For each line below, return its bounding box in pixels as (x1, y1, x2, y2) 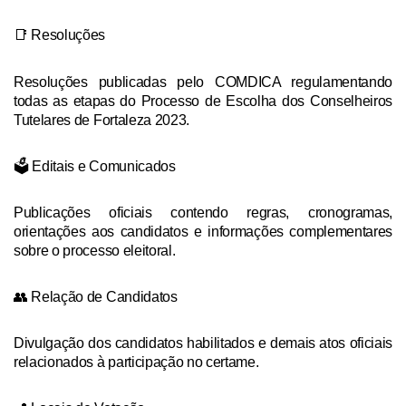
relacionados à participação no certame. (14, 353, 263, 370)
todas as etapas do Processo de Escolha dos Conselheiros (14, 92, 392, 109)
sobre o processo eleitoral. (14, 242, 179, 258)
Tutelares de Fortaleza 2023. (14, 111, 193, 128)
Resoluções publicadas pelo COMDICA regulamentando (14, 73, 392, 90)
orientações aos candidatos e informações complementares (14, 223, 392, 239)
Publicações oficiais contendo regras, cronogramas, (14, 204, 392, 220)
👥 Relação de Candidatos (14, 288, 178, 304)
